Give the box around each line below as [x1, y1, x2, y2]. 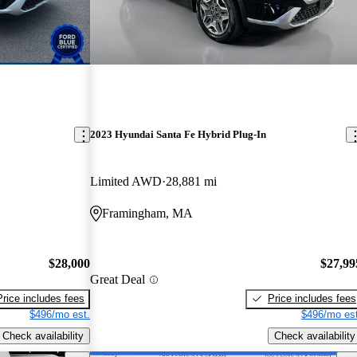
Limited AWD [90, 175, 163, 189]
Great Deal [90, 273, 146, 287]
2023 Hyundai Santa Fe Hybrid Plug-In [90, 128, 267, 141]
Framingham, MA [102, 206, 194, 221]
